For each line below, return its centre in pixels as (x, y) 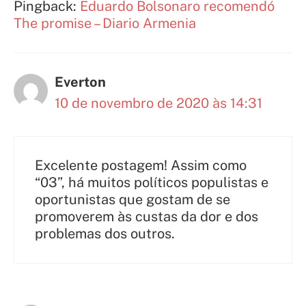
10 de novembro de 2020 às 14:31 (158, 103)
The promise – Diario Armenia (105, 24)
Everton (80, 82)
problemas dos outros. (105, 234)
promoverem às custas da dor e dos (147, 217)
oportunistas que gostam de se (133, 200)
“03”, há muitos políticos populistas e (152, 183)
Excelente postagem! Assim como (141, 166)
